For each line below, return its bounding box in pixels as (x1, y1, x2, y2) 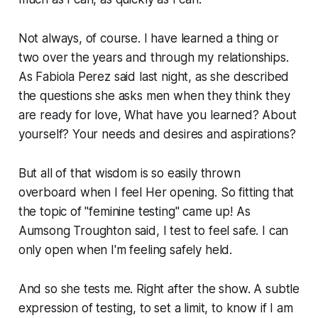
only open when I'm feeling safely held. (18, 243, 233, 258)
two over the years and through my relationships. (18, 50, 289, 65)
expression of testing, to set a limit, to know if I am (18, 301, 293, 316)
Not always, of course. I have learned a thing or (18, 31, 279, 46)
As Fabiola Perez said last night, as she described (18, 70, 290, 84)
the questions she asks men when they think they (18, 89, 290, 104)
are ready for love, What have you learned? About (18, 108, 297, 123)
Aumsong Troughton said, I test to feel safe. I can (18, 224, 289, 238)
